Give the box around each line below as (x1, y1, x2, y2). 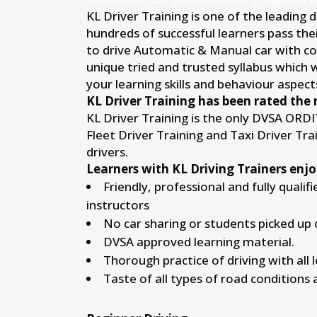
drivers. (86, 144, 128, 161)
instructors (86, 197, 149, 214)
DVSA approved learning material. (103, 234, 294, 250)
